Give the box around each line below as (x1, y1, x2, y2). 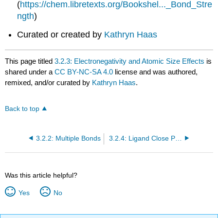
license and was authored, (113, 68, 198, 76)
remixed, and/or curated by (5, 78, 92, 87)
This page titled (5, 57, 55, 66)
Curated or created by (17, 29, 105, 39)
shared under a (5, 68, 55, 76)
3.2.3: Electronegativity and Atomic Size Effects (54, 57, 205, 66)
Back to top (5, 105, 40, 113)
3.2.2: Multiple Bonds (36, 134, 101, 142)
